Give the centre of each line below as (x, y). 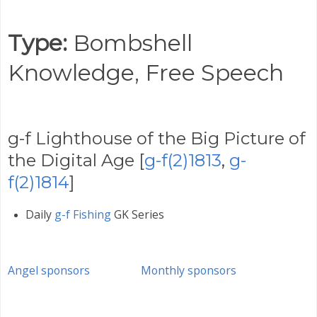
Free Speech (214, 72)
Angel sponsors (49, 271)
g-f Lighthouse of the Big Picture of (157, 138)
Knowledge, (76, 72)
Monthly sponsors (189, 271)
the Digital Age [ (76, 160)
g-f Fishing (82, 215)
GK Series (137, 215)
